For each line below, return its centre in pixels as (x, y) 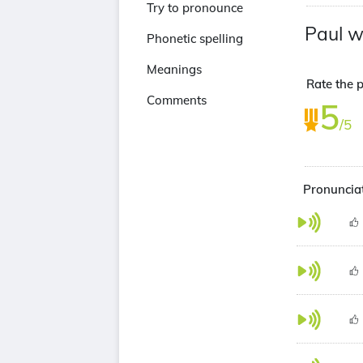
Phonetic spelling (195, 38)
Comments (177, 100)
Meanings (174, 69)
